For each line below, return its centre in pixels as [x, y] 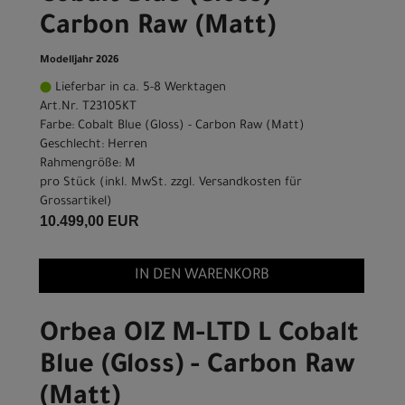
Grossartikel [73, 202]
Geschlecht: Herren [94, 146]
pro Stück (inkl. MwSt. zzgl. [119, 184]
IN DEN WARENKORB [202, 276]
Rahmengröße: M [88, 165]
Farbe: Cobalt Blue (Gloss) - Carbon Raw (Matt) [172, 127]
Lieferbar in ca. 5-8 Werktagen [139, 89]
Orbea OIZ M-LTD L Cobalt [199, 336]
